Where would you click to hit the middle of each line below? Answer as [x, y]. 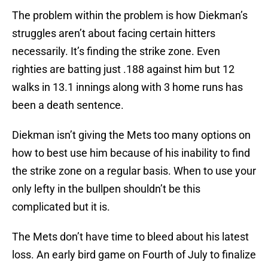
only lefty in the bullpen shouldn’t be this [106, 189]
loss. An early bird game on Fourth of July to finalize [134, 255]
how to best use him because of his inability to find [131, 153]
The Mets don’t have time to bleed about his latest [130, 237]
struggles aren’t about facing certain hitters [114, 33]
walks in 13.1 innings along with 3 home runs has [127, 87]
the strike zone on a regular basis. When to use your [134, 171]
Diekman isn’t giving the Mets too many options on [131, 135]
